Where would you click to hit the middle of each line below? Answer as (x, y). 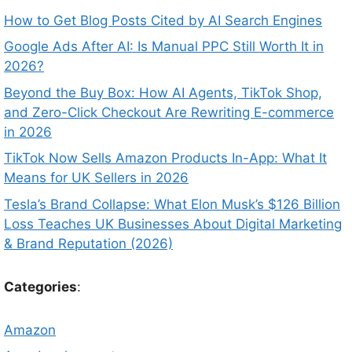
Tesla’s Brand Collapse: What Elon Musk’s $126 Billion (172, 204)
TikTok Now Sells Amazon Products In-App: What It (165, 158)
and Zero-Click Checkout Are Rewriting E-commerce (169, 112)
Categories (40, 286)
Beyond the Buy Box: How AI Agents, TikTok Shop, (163, 92)
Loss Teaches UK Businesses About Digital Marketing (173, 224)
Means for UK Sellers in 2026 (96, 178)
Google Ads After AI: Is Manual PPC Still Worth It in (164, 47)
